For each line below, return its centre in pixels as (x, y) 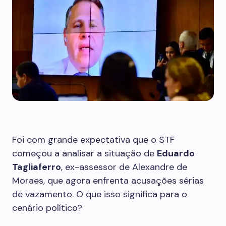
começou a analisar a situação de (84, 153)
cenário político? (47, 208)
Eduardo (176, 153)
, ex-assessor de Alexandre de (124, 167)
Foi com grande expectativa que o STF (93, 140)
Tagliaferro (37, 167)
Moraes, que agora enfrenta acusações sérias (108, 181)
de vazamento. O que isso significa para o (100, 194)
